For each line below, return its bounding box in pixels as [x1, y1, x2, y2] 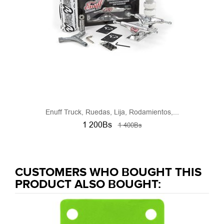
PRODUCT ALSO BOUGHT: [15, 177, 161, 192]
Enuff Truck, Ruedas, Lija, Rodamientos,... [45, 107, 179, 117]
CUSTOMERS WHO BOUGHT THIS [15, 165, 201, 180]
